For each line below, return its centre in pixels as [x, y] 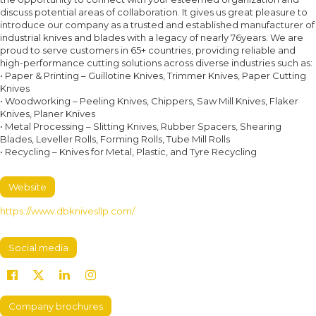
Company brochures [56, 306]
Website [28, 187]
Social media [38, 248]
